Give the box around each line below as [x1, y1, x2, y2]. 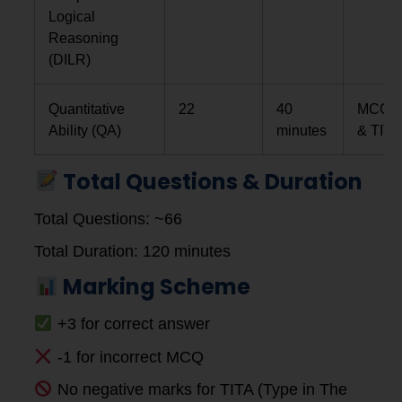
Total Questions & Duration [58, 166, 363, 197]
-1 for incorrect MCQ [52, 347, 204, 366]
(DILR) [48, 50, 91, 67]
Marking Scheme [58, 272, 251, 302]
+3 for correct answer [52, 315, 210, 334]
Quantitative [48, 100, 125, 117]
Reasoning [48, 29, 118, 46]
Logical [48, 7, 95, 24]
